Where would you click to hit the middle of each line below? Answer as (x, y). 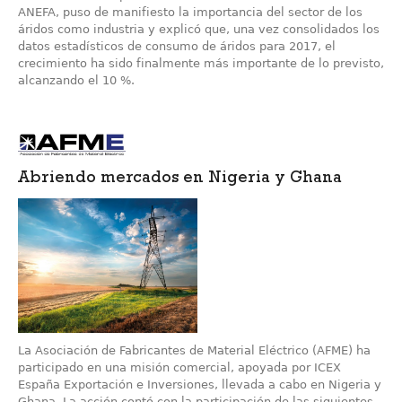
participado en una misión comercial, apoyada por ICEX (179, 368)
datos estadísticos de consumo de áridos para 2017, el (177, 47)
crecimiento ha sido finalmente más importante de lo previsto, (201, 64)
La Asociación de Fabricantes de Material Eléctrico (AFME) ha (194, 351)
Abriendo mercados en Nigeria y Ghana (180, 180)
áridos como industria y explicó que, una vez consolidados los (199, 30)
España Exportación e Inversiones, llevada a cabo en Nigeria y (200, 385)
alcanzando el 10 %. (76, 81)
